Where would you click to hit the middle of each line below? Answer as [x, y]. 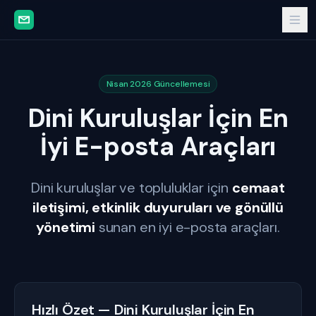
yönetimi [66, 227]
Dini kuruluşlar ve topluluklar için [132, 188]
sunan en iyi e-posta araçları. [188, 227]
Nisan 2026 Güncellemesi [158, 84]
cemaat [258, 188]
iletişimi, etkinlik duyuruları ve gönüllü [158, 207]
